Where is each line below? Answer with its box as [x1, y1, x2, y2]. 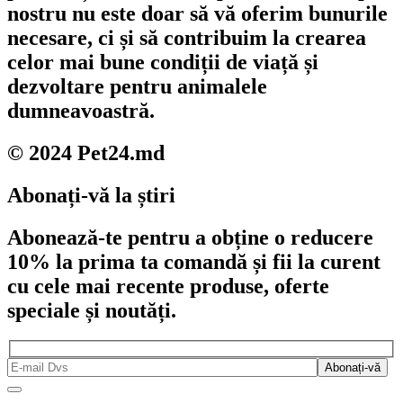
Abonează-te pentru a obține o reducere [7, 225, 373, 249]
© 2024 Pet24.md [7, 140, 165, 165]
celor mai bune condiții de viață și [7, 49, 318, 74]
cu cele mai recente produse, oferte [7, 273, 329, 298]
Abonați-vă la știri [7, 183, 175, 207]
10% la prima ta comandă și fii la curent [7, 249, 381, 273]
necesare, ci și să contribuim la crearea [7, 25, 366, 49]
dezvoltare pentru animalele [7, 74, 267, 98]
